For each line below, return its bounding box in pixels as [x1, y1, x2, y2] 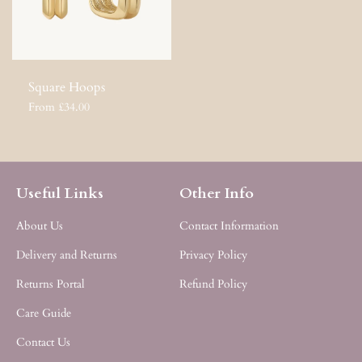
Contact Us [16, 335, 70, 351]
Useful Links [16, 183, 103, 204]
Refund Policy [179, 276, 247, 293]
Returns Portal [16, 276, 85, 293]
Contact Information [179, 218, 279, 234]
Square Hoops [28, 78, 105, 97]
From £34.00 [28, 99, 90, 116]
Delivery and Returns [16, 247, 117, 263]
